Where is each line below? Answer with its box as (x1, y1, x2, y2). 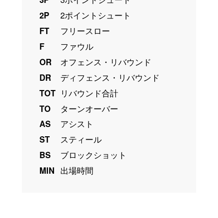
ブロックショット (60, 149, 127, 161)
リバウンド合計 (60, 87, 118, 99)
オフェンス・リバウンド (60, 55, 151, 68)
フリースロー (60, 24, 110, 36)
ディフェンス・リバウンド (60, 71, 160, 83)
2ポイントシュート (60, 9, 131, 21)
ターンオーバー (60, 102, 118, 114)
